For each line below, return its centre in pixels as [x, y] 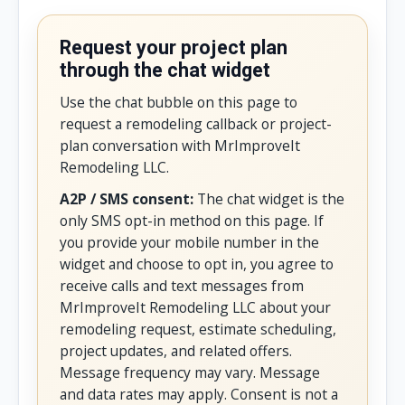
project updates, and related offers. [176, 350]
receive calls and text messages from [182, 285]
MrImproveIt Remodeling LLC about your [195, 307]
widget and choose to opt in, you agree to [197, 264]
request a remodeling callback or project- [196, 124]
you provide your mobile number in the [189, 242]
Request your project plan [174, 47]
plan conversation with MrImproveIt [180, 146]
